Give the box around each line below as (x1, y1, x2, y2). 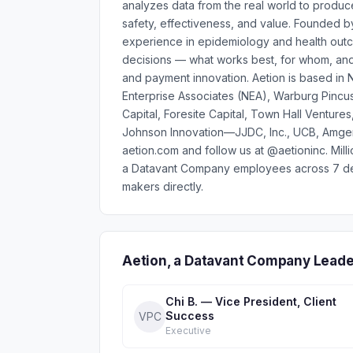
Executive (165, 325, 211, 336)
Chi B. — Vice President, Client (165, 295, 336, 308)
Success (165, 309, 214, 322)
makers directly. (122, 180, 203, 193)
